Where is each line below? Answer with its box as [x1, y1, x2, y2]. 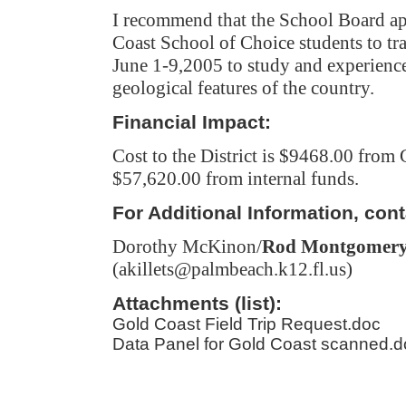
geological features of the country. [112, 77, 374, 99]
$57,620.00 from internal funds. [112, 168, 359, 189]
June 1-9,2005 [112, 54, 223, 76]
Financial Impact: [112, 111, 271, 132]
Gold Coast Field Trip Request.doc [112, 314, 381, 333]
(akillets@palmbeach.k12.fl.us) [112, 258, 353, 280]
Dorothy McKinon [112, 236, 256, 257]
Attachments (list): [112, 293, 282, 314]
